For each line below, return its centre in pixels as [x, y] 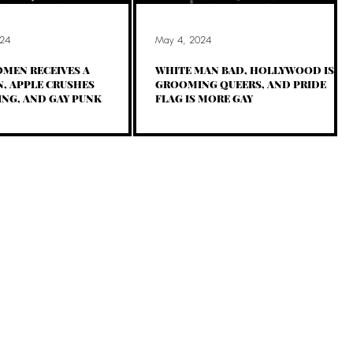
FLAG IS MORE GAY [204, 98]
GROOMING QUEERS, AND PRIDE [241, 84]
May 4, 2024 [183, 39]
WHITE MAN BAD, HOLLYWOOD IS [245, 70]
